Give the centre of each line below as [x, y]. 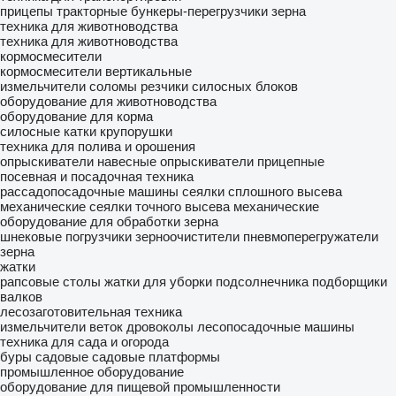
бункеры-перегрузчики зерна [218, 11]
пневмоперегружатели [311, 236]
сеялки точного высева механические [204, 206]
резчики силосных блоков [219, 86]
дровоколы [160, 327]
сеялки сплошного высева [262, 191]
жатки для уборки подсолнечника [206, 282]
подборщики [350, 282]
